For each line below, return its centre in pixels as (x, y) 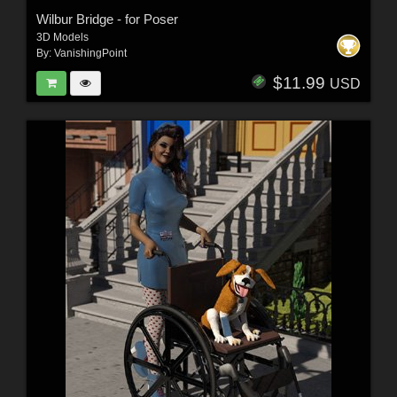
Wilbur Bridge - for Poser (107, 19)
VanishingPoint (90, 54)
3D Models (62, 38)
